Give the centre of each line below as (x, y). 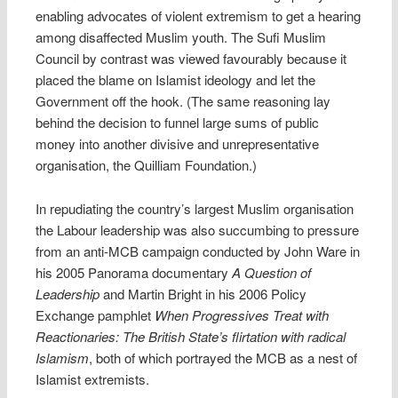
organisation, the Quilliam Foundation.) (147, 165)
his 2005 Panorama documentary (134, 272)
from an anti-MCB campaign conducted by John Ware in (198, 251)
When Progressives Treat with (242, 314)
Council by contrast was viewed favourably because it (191, 59)
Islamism (63, 357)
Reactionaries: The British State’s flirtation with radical (191, 336)
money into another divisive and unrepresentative (178, 144)
